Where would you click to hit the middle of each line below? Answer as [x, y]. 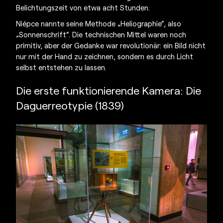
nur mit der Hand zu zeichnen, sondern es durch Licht [105, 56]
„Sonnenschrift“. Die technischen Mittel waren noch [101, 35]
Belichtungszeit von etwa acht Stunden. [83, 8]
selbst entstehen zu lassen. [61, 67]
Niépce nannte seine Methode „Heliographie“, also [99, 24]
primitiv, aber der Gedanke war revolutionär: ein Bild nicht [111, 46]
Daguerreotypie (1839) [70, 105]
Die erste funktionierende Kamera [98, 90]
